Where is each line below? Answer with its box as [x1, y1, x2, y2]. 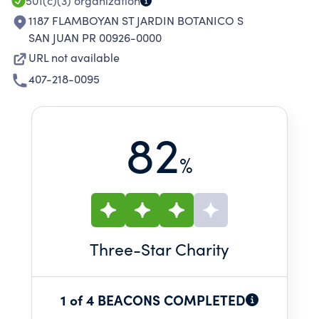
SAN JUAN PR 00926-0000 [28, 30, 162, 45]
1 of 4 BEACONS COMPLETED [61, 290, 246, 309]
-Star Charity [133, 238, 229, 260]
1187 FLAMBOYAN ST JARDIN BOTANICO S [28, 13, 244, 28]
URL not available [28, 50, 120, 65]
